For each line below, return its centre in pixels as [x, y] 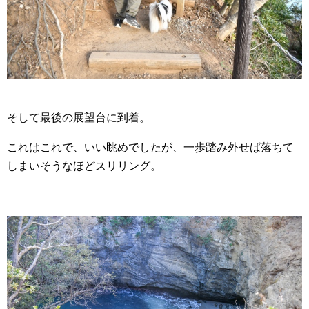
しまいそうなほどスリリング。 [84, 166]
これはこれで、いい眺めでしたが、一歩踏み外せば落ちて [150, 148]
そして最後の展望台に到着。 [79, 118]
